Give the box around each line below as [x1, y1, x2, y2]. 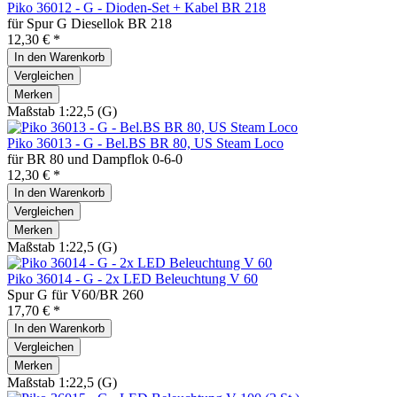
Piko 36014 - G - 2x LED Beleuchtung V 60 [7, 270, 258, 286]
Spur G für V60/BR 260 [7, 286, 144, 302]
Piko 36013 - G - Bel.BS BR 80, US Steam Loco [7, 135, 284, 151]
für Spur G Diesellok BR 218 [7, 15, 172, 31]
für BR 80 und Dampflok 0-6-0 [7, 151, 183, 167]
